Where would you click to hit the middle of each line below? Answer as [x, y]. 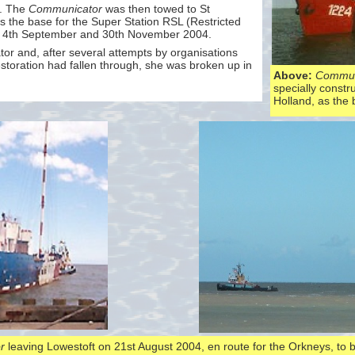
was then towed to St [156, 9]
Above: [294, 75]
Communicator [65, 9]
